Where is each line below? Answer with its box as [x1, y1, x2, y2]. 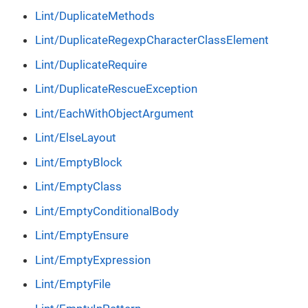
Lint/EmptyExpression [35, 252, 151, 267]
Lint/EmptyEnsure [35, 228, 129, 243]
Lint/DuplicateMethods [35, 8, 155, 23]
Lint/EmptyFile [35, 277, 111, 291]
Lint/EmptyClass [35, 179, 122, 194]
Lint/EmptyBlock [35, 155, 122, 169]
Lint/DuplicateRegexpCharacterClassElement [35, 33, 269, 47]
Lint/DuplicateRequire [35, 57, 147, 71]
